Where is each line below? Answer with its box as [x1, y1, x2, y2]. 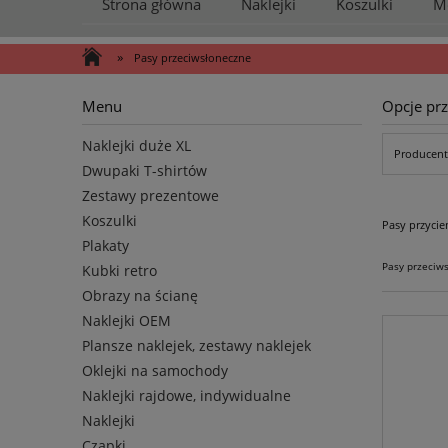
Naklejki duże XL [82, 135, 191, 155]
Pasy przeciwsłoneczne [133, 50, 251, 65]
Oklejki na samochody [82, 360, 228, 380]
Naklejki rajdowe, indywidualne [82, 385, 291, 405]
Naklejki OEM [82, 310, 171, 330]
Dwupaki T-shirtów [82, 160, 207, 180]
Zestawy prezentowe [82, 185, 219, 205]
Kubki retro [82, 260, 157, 280]
